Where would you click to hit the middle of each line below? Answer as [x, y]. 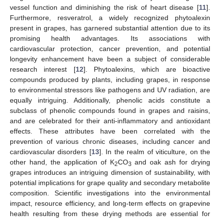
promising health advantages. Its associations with [110, 38]
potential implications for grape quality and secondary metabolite [110, 182]
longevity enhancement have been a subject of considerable [110, 59]
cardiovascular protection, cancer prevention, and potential [110, 48]
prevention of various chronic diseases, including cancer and [110, 141]
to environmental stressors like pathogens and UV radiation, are [110, 90]
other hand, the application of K [62, 162]
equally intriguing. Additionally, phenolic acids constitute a [110, 100]
